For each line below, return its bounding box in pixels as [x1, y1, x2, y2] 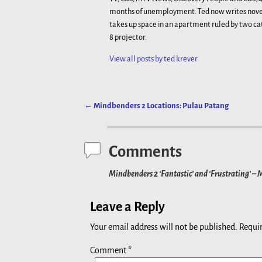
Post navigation [84, 111, 162, 123]
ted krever [164, 54, 198, 63]
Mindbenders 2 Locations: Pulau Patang [92, 101, 229, 110]
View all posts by [109, 54, 164, 63]
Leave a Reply [90, 199, 165, 214]
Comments [109, 143, 182, 160]
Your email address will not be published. [90, 222, 237, 232]
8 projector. [109, 33, 147, 42]
